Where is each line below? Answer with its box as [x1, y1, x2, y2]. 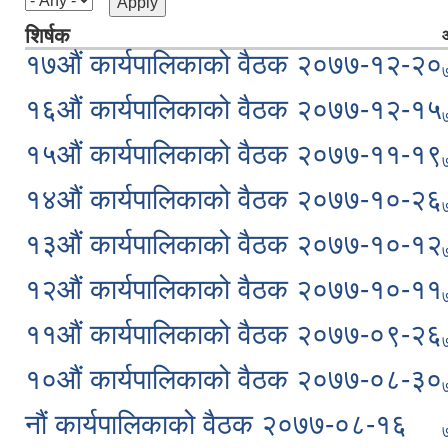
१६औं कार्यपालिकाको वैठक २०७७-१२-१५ [25, 93, 442, 125]
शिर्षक [25, 23, 70, 47]
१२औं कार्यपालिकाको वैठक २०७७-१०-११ [25, 273, 442, 305]
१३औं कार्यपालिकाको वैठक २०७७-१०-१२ [25, 228, 442, 260]
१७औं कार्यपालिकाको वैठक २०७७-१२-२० [25, 48, 442, 80]
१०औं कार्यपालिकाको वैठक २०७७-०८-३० [25, 363, 442, 395]
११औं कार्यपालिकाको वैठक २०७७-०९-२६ [25, 318, 442, 350]
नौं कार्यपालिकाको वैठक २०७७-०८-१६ [25, 408, 407, 440]
